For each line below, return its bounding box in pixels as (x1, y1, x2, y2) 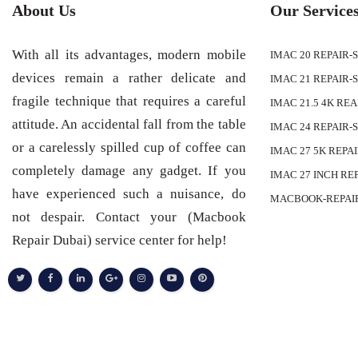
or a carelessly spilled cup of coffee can (12, 140, 246, 155)
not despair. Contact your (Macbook (12, 209, 246, 225)
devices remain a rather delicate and (12, 70, 246, 86)
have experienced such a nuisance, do (12, 186, 246, 201)
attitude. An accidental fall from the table (12, 117, 246, 132)
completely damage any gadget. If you (12, 163, 246, 178)
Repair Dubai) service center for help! (12, 233, 227, 248)
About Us (12, 2, 76, 19)
